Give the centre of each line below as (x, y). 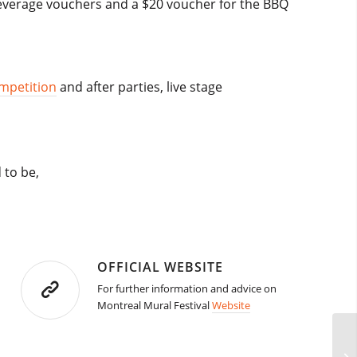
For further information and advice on (187, 289)
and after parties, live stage (140, 86)
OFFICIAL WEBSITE (161, 267)
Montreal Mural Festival (155, 306)
